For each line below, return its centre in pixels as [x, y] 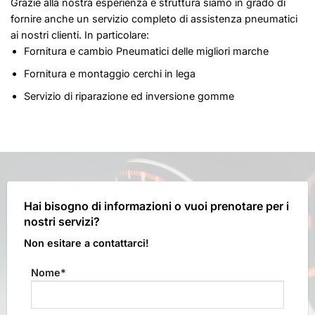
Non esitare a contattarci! [86, 243]
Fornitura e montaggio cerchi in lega [109, 74]
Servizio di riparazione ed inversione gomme [129, 96]
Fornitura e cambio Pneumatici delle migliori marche [146, 51]
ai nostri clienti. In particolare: [80, 35]
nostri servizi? [62, 222]
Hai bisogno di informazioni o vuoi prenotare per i [156, 206]
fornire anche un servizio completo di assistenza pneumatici [154, 19]
